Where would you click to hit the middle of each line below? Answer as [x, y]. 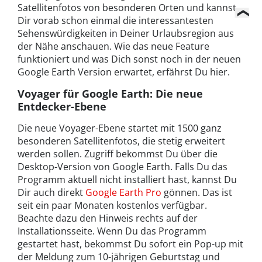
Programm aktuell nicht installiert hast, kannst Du [127, 179]
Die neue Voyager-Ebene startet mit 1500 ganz [120, 128]
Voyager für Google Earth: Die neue [110, 93]
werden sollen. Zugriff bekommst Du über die [118, 154]
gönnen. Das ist [197, 192]
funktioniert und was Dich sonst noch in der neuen [129, 59]
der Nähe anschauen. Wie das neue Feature [113, 46]
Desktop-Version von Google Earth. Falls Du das [123, 166]
